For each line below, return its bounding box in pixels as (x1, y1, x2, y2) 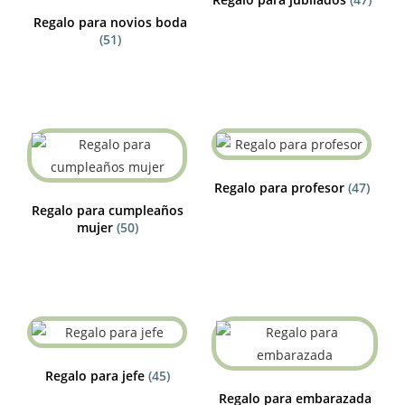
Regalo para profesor (213, 179, 348, 196)
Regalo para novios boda (33, 14, 187, 32)
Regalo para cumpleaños (31, 202, 184, 219)
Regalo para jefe (44, 366, 148, 384)
